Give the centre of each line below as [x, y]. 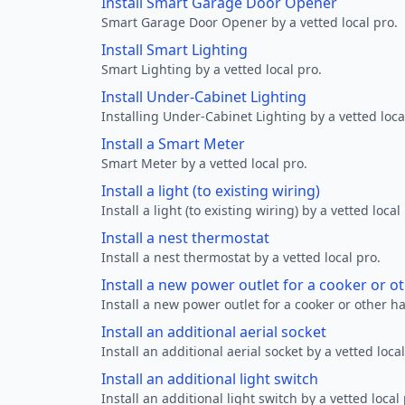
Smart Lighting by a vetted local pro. [212, 69]
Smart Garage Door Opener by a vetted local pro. [250, 22]
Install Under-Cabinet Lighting [204, 97]
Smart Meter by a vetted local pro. [204, 163]
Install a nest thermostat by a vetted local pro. [241, 257]
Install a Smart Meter [173, 144]
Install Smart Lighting [174, 50]
